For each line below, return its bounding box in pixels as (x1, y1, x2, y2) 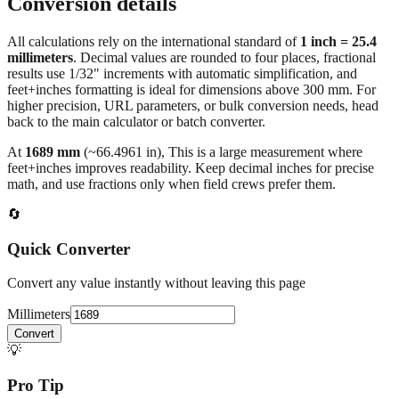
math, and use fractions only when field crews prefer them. (7, 175, 336, 191)
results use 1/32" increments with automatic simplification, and (7, 65, 357, 81)
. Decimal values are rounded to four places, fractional (73, 49, 376, 65)
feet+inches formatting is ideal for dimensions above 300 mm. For (7, 81, 376, 97)
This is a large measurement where (168, 143, 362, 159)
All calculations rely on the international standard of (7, 33, 300, 49)
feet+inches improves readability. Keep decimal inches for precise (7, 159, 374, 175)
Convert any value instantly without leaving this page (7, 275, 305, 291)
